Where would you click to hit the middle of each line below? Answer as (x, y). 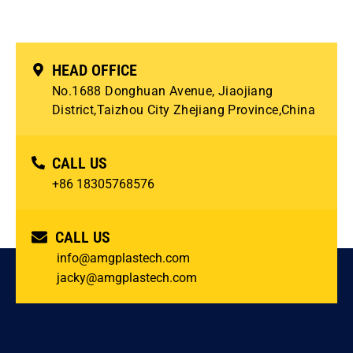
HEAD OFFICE (95, 70)
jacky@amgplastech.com (127, 277)
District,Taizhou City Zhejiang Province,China (186, 110)
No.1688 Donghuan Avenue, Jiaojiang (163, 91)
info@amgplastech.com (123, 258)
